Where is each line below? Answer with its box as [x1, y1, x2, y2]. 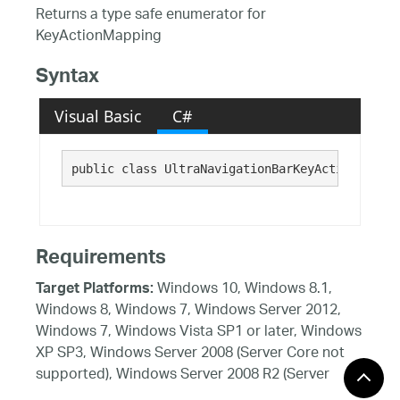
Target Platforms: [36, 275, 154, 304]
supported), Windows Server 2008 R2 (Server [36, 360, 329, 390]
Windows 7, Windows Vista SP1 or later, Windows [36, 317, 362, 347]
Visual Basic [54, 104, 142, 127]
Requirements [36, 239, 166, 279]
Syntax [36, 59, 99, 99]
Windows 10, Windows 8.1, [154, 274, 332, 304]
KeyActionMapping [36, 22, 162, 52]
